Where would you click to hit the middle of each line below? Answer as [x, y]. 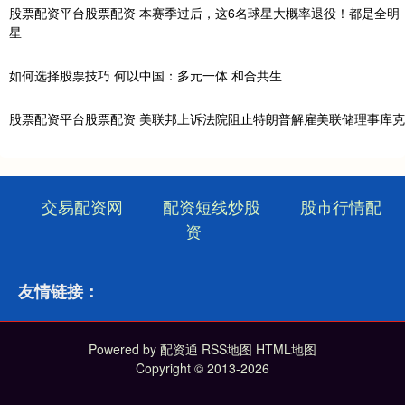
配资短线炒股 [211, 207]
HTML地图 [286, 349]
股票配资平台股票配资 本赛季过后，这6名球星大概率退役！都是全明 [204, 12]
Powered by [124, 349]
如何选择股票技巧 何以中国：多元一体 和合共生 [146, 75]
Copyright [165, 368]
